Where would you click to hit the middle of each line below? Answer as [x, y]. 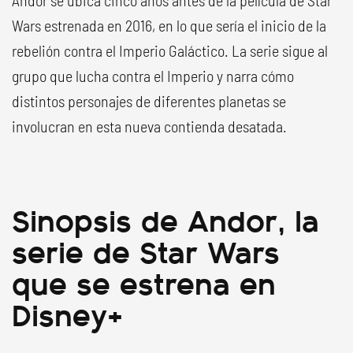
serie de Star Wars [146, 250]
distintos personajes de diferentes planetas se [149, 101]
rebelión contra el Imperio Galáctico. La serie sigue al [170, 50]
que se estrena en [144, 282]
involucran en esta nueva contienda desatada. [149, 126]
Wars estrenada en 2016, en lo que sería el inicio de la [169, 25]
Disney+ [67, 313]
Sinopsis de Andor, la [165, 219]
